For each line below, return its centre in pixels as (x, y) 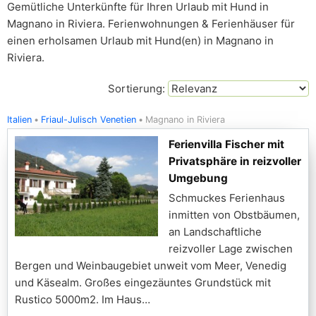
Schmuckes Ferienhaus (227, 198)
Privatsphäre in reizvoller (235, 161)
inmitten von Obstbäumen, (234, 215)
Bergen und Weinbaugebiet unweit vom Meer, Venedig (151, 266)
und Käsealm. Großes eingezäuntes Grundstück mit (143, 282)
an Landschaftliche (215, 232)
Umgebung (198, 178)
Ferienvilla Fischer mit (226, 144)
